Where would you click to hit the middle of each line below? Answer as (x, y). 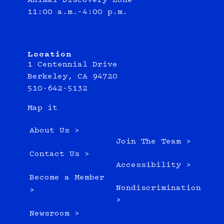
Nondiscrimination (159, 188)
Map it (42, 108)
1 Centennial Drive (72, 64)
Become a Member (67, 177)
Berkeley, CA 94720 (72, 76)
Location (50, 54)
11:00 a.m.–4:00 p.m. (77, 12)
